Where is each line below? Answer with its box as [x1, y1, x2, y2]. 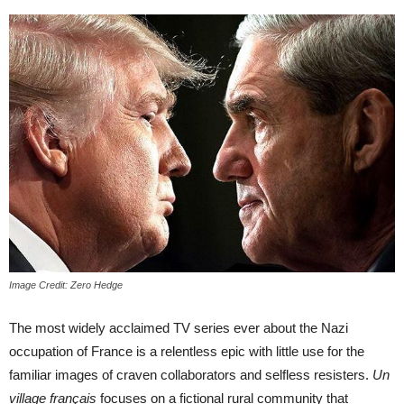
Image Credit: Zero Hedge [9, 279, 123, 290]
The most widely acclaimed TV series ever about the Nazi [9, 319, 348, 335]
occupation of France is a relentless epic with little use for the [9, 343, 364, 359]
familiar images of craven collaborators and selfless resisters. [9, 366, 372, 382]
